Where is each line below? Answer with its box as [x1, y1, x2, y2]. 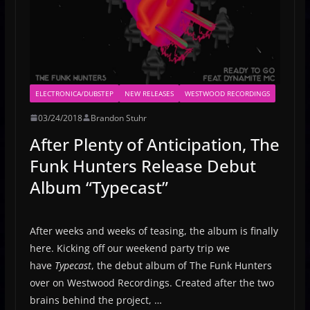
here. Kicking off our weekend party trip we [29, 241, 230, 255]
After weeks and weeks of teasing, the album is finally [29, 224, 278, 237]
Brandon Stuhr [90, 111, 147, 124]
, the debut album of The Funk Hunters [91, 258, 272, 272]
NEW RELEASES [124, 88, 174, 98]
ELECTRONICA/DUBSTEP [35, 88, 113, 98]
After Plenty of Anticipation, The [29, 132, 280, 156]
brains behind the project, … [29, 293, 162, 307]
